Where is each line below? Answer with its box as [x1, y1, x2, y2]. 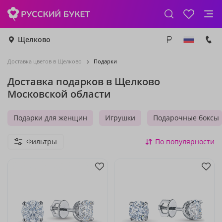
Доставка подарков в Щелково [7, 75, 160, 88]
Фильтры [26, 137, 57, 146]
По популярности [155, 137, 215, 146]
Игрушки [105, 113, 135, 122]
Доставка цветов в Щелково [7, 57, 82, 65]
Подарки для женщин [13, 113, 87, 122]
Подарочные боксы [153, 113, 219, 122]
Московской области [7, 87, 111, 101]
